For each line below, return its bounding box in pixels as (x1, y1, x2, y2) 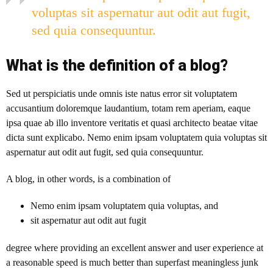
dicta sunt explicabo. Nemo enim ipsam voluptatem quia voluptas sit (6, 132, 267, 143)
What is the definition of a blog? (6, 56, 228, 74)
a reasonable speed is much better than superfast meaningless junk (6, 257, 258, 268)
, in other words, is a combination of (32, 174, 171, 185)
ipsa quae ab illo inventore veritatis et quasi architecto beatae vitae (6, 118, 258, 129)
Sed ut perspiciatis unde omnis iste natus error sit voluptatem (6, 88, 237, 99)
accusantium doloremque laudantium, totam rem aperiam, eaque (6, 103, 250, 114)
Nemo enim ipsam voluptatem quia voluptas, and (30, 200, 218, 211)
